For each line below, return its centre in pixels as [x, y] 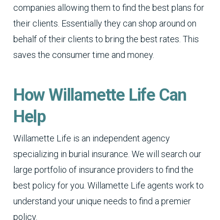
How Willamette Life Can [100, 95]
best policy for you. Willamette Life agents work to [108, 185]
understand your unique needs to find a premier [102, 201]
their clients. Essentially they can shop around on [105, 24]
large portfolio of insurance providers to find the [103, 169]
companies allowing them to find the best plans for [109, 8]
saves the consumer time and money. [83, 55]
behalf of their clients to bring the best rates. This [106, 39]
